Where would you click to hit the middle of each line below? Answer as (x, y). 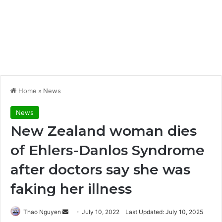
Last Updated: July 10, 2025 (164, 212)
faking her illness (71, 189)
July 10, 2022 (101, 212)
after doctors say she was (100, 169)
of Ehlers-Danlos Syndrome (108, 150)
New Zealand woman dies (104, 131)
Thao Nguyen (42, 212)
